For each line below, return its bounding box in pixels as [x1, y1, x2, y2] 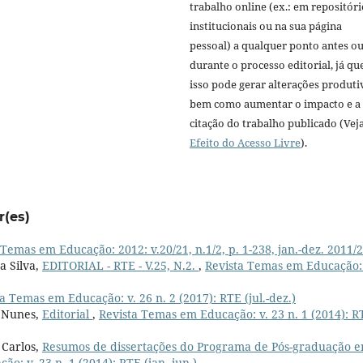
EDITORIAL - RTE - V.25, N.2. [42, 257, 199, 273]
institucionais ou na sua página [190, 18, 342, 33]
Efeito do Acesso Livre [190, 135, 301, 150]
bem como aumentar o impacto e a [190, 96, 361, 111]
